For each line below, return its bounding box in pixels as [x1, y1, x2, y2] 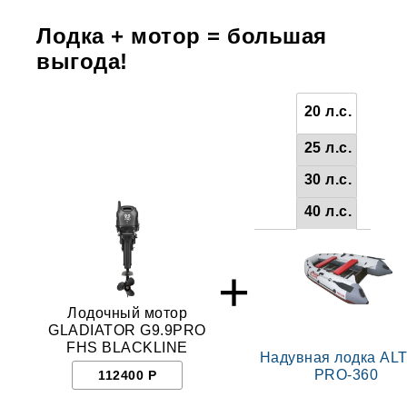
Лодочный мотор [67, 305, 187, 321]
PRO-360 [313, 367, 379, 382]
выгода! [36, 49, 128, 74]
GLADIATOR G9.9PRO [48, 323, 206, 338]
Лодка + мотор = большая [36, 24, 327, 48]
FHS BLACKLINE [66, 340, 188, 355]
